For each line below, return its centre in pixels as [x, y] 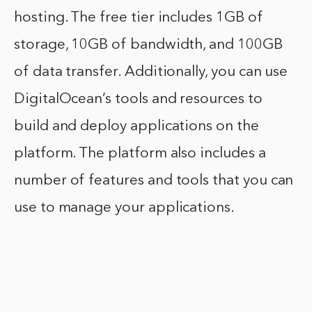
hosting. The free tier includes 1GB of [139, 18]
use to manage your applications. [124, 208]
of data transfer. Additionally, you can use [151, 72]
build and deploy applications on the [136, 127]
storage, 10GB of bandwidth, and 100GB [148, 45]
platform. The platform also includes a [140, 154]
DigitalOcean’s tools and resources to [138, 100]
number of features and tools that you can [154, 181]
